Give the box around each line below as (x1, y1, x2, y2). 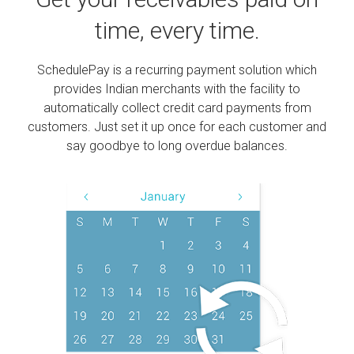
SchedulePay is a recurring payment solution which (37, 62, 317, 77)
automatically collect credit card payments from (43, 100, 311, 115)
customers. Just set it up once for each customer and (28, 119, 326, 134)
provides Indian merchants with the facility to (54, 81, 300, 96)
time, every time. (94, 17, 260, 44)
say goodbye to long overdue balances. (66, 138, 288, 153)
